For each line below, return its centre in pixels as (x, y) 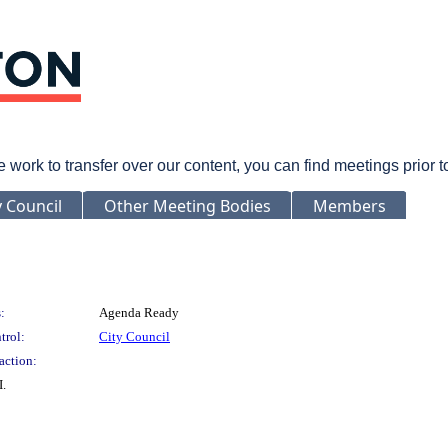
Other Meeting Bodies (187, 205)
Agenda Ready (139, 312)
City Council (134, 336)
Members (349, 205)
